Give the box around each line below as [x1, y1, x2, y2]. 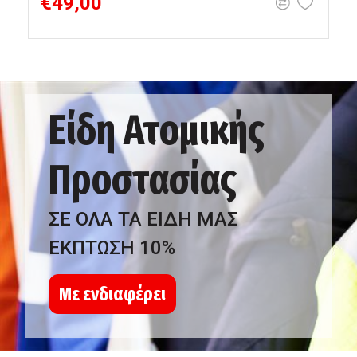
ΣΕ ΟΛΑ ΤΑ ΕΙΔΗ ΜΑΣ [49, 208, 238, 230]
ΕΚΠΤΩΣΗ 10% [49, 237, 175, 259]
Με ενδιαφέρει [59, 283, 166, 305]
